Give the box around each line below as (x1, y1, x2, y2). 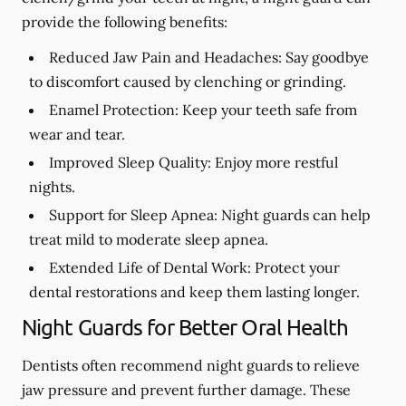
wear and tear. (29, 124, 125, 143)
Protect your (251, 257, 340, 276)
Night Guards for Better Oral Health (22, 313, 349, 340)
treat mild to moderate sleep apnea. (29, 229, 268, 248)
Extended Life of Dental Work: (49, 257, 251, 276)
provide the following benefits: (22, 12, 227, 31)
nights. (29, 177, 75, 196)
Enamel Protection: (49, 100, 179, 119)
